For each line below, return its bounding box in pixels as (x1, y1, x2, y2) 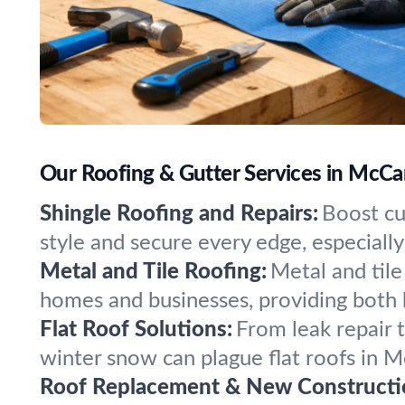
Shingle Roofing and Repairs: (40, 203, 318, 225)
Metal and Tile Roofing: (40, 261, 267, 283)
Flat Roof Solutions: (40, 319, 232, 341)
